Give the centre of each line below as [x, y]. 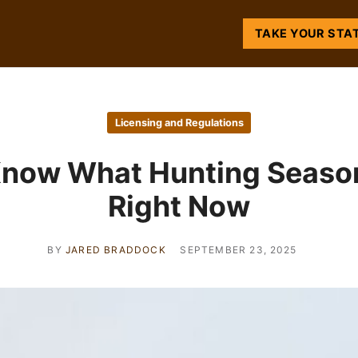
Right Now [179, 207]
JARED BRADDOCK [116, 249]
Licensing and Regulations [179, 123]
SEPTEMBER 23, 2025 [238, 249]
